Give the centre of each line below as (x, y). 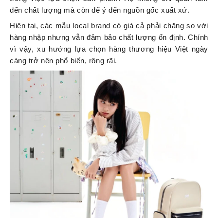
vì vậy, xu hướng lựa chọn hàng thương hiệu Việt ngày (109, 49)
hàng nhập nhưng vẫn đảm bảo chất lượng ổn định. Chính (109, 37)
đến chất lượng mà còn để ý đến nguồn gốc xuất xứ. (100, 10)
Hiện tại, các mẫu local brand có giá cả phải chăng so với (109, 26)
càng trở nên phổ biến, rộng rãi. (64, 61)
